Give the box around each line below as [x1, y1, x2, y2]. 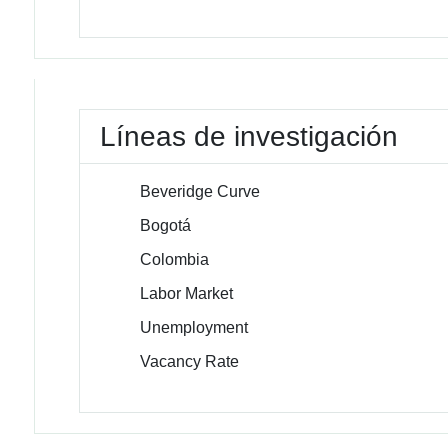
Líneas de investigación [100, 121, 399, 152]
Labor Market [140, 285, 234, 302]
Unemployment [140, 319, 249, 336]
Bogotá [140, 217, 192, 234]
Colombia [140, 251, 210, 268]
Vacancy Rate [140, 353, 240, 370]
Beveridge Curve [140, 183, 261, 200]
